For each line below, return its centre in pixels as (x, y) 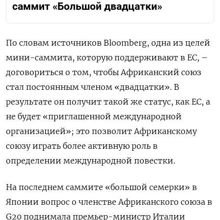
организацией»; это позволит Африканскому (101, 131)
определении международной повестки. (91, 161)
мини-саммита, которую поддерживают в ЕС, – (107, 58)
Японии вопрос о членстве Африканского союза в (109, 202)
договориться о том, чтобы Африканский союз (104, 72)
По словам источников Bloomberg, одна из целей (108, 43)
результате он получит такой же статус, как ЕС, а (108, 102)
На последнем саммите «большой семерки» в (101, 187)
